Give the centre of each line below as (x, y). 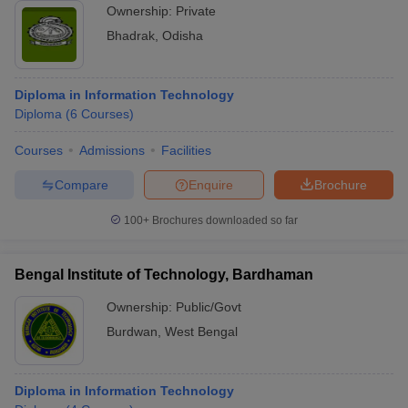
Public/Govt (209, 307)
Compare (81, 184)
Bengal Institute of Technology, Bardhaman (164, 275)
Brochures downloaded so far (224, 220)
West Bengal (201, 331)
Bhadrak (131, 36)
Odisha (183, 36)
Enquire (211, 184)
